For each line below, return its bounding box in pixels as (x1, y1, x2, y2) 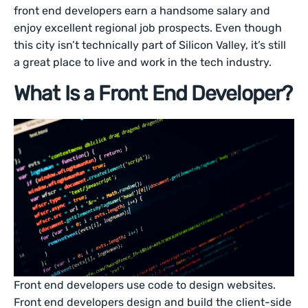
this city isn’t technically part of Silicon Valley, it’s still (14, 38, 287, 52)
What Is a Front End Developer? (14, 81, 292, 106)
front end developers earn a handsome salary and (14, 4, 271, 17)
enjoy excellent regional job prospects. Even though (14, 21, 283, 34)
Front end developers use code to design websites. (14, 278, 276, 292)
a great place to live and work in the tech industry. (14, 56, 272, 69)
